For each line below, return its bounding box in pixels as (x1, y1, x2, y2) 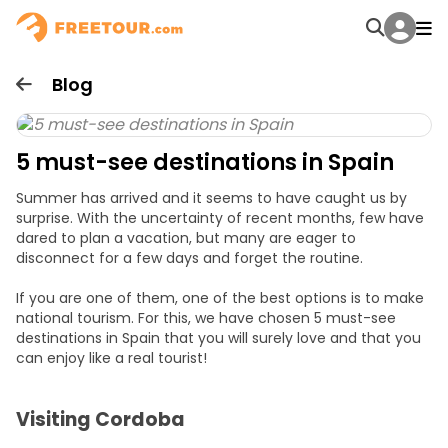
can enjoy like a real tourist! (16, 348, 207, 368)
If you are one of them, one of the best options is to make (16, 288, 424, 308)
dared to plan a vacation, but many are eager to (16, 228, 356, 248)
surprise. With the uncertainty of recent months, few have (16, 208, 424, 228)
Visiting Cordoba (16, 406, 185, 433)
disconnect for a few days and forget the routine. (16, 248, 363, 268)
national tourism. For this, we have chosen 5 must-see (16, 308, 396, 328)
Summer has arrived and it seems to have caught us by (16, 188, 407, 208)
